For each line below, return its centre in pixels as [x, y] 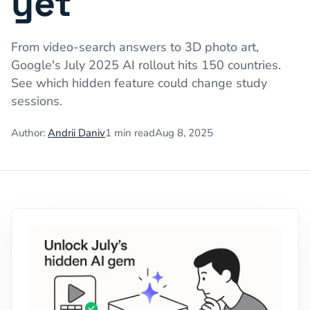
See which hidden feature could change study [139, 83]
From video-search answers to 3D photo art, [135, 47]
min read [133, 133]
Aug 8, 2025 [184, 133]
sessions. [37, 101]
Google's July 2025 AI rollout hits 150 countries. [146, 65]
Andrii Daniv [76, 133]
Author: [28, 133]
